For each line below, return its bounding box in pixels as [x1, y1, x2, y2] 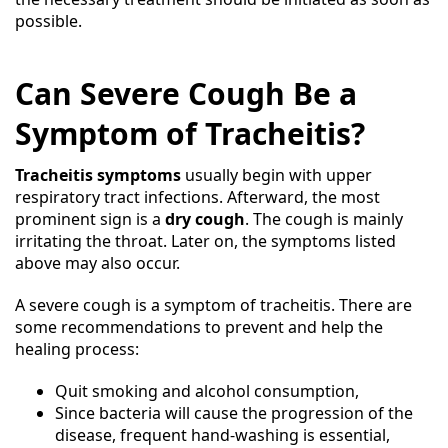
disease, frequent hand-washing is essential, [55, 424, 390, 446]
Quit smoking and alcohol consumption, [55, 380, 359, 402]
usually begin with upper [181, 164, 372, 186]
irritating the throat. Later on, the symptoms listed [15, 230, 396, 252]
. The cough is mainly [245, 208, 403, 230]
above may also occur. [15, 252, 180, 274]
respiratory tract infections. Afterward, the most [15, 186, 380, 208]
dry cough [165, 208, 245, 230]
